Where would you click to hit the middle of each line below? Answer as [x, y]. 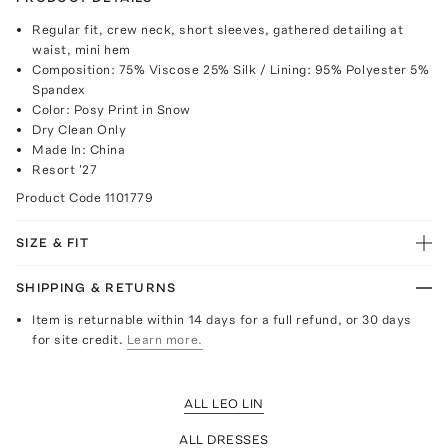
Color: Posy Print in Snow [111, 109]
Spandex [59, 89]
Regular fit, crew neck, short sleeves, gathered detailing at [218, 29]
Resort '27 [65, 169]
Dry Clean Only [79, 129]
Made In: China [79, 149]
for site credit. [78, 339]
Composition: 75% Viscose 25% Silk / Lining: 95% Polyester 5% [231, 69]
